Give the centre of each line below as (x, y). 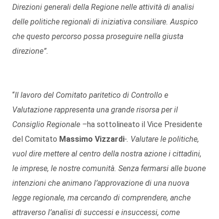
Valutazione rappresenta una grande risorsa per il (95, 109)
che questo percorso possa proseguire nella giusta (98, 36)
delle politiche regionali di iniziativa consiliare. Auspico (105, 22)
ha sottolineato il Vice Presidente (145, 124)
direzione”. (30, 51)
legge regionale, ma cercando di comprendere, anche (101, 197)
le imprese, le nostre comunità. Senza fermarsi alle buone (109, 168)
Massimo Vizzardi (92, 139)
